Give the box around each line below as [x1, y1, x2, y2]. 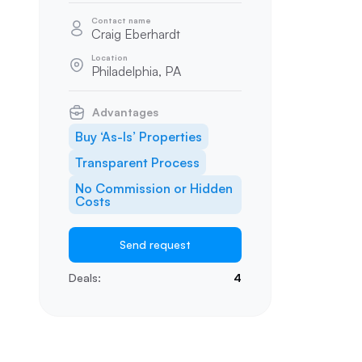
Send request [120, 238, 191, 251]
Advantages [92, 105, 158, 119]
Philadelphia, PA [91, 63, 181, 79]
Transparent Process [75, 154, 200, 170]
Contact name [91, 15, 151, 25]
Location [91, 53, 128, 62]
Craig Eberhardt [91, 26, 180, 42]
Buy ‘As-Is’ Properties [75, 128, 202, 145]
